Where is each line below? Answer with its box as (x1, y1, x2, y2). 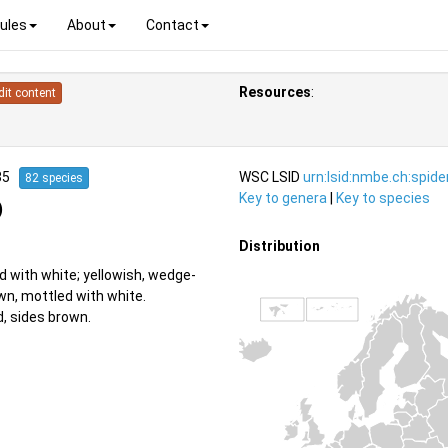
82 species (25, 170, 83, 185)
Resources (239, 84, 311, 100)
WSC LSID (239, 168, 303, 185)
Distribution (239, 238, 320, 255)
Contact (146, 16, 199, 33)
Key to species (336, 189, 430, 206)
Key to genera (239, 189, 327, 206)
